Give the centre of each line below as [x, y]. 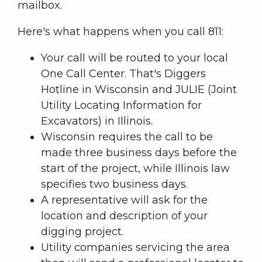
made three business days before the [139, 153]
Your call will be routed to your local [135, 58]
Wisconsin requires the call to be [127, 137]
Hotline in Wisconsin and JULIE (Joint [139, 90]
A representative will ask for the [124, 200]
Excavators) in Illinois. [97, 121]
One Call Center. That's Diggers [123, 74]
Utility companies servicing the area [135, 248]
